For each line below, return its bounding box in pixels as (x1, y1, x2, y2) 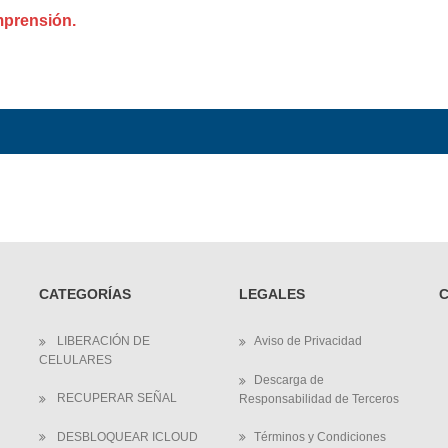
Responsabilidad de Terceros (239, 391, 399, 406)
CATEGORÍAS (39, 286, 131, 302)
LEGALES (239, 286, 305, 302)
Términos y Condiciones (254, 429, 386, 444)
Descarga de (254, 372, 324, 387)
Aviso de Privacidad (254, 334, 362, 348)
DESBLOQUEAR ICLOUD (54, 429, 198, 444)
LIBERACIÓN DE (54, 334, 150, 348)
